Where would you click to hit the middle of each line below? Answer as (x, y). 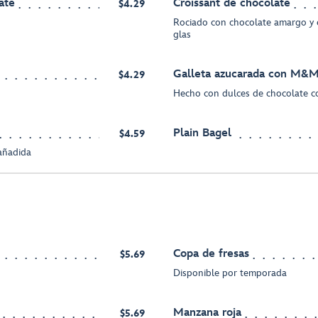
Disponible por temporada (230, 273)
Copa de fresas (211, 254)
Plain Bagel (202, 133)
